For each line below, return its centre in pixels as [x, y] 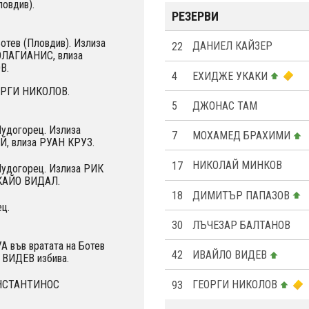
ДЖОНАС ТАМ [225, 106]
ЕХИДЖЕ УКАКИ [230, 76]
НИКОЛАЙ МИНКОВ [237, 166]
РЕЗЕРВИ [195, 17]
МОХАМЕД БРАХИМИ [241, 136]
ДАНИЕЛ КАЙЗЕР [232, 46]
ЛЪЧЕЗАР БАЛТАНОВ [241, 226]
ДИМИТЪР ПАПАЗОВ [241, 195]
